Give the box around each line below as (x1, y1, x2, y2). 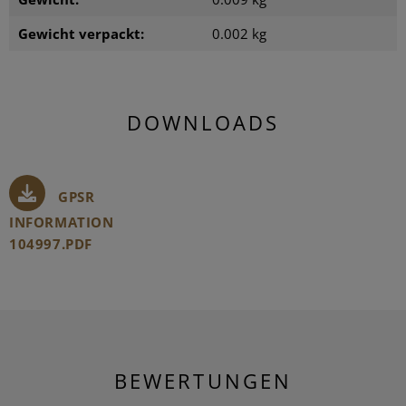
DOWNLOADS (127, 108, 279, 136)
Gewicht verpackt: (18, 24, 144, 43)
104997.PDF (9, 234, 92, 253)
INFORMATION (9, 212, 114, 231)
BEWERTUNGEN (114, 366, 292, 394)
